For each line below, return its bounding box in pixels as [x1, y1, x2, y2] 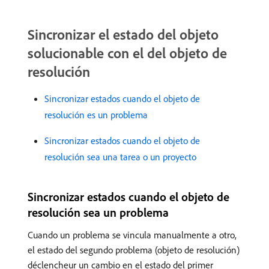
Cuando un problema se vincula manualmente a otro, [28, 229, 237, 241]
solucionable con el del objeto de [28, 44, 227, 62]
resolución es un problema [44, 109, 148, 121]
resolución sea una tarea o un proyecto [44, 151, 196, 163]
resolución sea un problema [28, 205, 169, 220]
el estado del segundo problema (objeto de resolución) [28, 244, 240, 256]
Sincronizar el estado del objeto [28, 25, 219, 44]
